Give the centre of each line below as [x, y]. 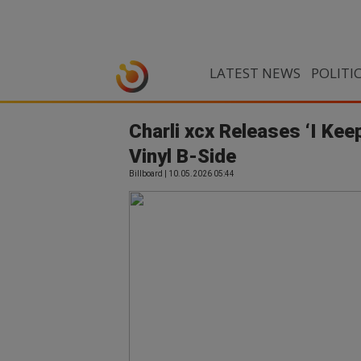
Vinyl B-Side [183, 156]
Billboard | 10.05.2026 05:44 [182, 174]
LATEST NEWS [255, 73]
